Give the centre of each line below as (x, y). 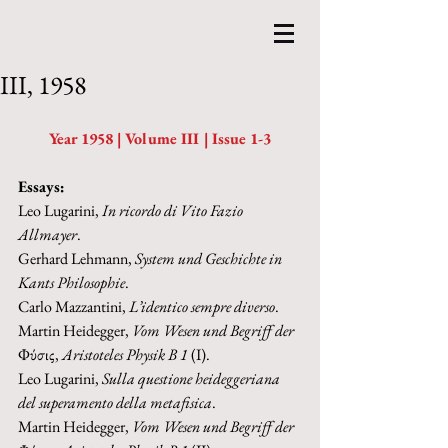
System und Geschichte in (210, 258)
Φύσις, (40, 354)
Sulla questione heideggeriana (192, 378)
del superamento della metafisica (115, 402)
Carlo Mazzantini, (73, 306)
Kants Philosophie (71, 282)
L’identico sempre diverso (202, 306)
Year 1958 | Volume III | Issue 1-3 (160, 138)
